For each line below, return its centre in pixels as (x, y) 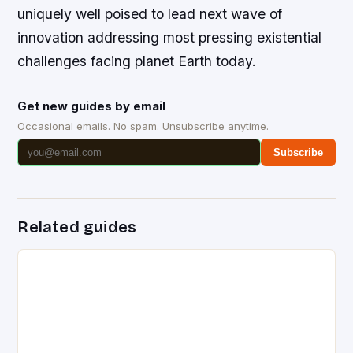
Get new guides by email (92, 106)
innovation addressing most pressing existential (170, 37)
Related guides (77, 227)
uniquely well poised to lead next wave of (150, 13)
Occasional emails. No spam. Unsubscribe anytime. (143, 126)
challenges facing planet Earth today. (137, 61)
